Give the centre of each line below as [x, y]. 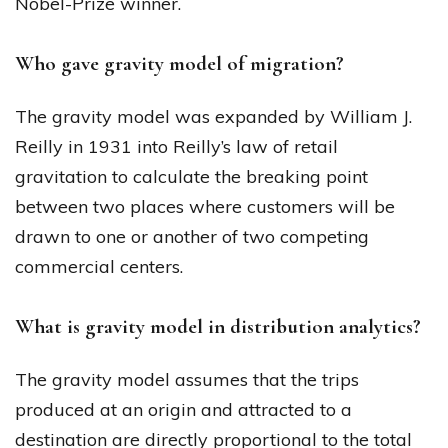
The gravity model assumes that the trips [187, 379]
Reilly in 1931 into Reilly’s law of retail [176, 146]
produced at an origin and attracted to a [183, 409]
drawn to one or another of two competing [192, 236]
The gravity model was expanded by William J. [213, 116]
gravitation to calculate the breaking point [191, 176]
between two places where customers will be [205, 206]
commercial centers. [99, 266]
